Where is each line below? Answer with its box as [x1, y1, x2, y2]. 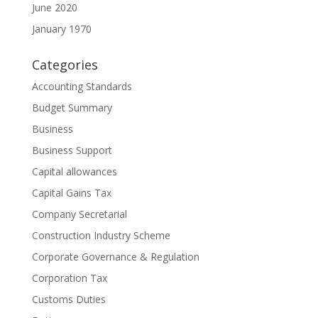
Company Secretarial [31, 207, 127, 221]
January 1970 [31, 21, 92, 35]
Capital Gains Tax [31, 185, 111, 199]
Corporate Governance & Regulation [31, 249, 199, 263]
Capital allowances [31, 164, 117, 178]
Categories [31, 55, 98, 73]
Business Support [31, 143, 112, 157]
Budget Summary [31, 100, 112, 114]
